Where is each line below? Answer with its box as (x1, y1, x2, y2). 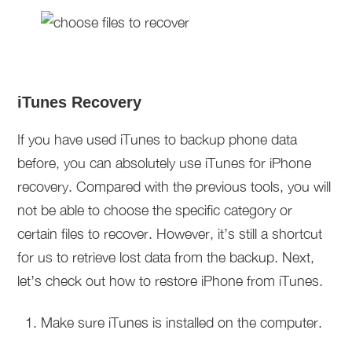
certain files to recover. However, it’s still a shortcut (17, 225, 323, 242)
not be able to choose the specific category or (17, 202, 293, 218)
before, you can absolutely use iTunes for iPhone (17, 155, 312, 171)
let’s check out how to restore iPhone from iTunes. (17, 273, 324, 289)
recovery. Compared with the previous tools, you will (17, 178, 332, 195)
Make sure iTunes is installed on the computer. (41, 314, 323, 331)
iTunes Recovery (17, 93, 142, 111)
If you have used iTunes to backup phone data (17, 131, 298, 148)
